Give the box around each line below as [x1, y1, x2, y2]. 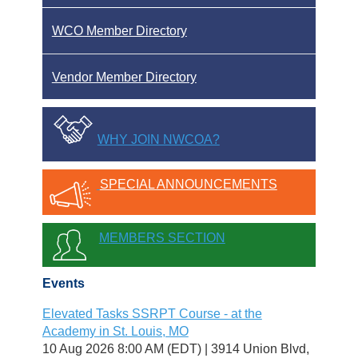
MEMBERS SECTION [98, 231, 225, 245]
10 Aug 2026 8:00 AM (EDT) [42, 341, 201, 356]
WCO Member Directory [51, 24, 187, 38]
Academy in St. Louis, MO [42, 324, 189, 338]
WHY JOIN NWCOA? [97, 133, 220, 147]
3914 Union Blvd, [210, 341, 309, 356]
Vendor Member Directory [51, 70, 197, 85]
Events [42, 276, 85, 290]
